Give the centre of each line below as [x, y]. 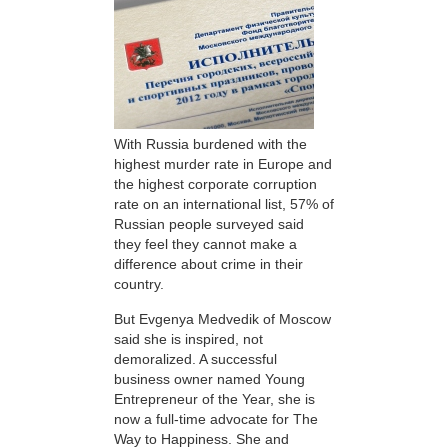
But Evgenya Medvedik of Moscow [222, 318]
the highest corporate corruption [215, 184]
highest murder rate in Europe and [223, 164]
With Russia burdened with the [210, 144]
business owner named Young [209, 378]
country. [139, 284]
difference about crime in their [208, 264]
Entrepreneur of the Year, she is [214, 398]
